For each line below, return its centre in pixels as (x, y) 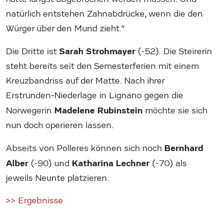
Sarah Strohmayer (97, 52)
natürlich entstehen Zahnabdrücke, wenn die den (104, 14)
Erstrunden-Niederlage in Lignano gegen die (95, 96)
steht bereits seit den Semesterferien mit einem (102, 66)
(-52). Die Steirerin (174, 52)
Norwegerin (30, 111)
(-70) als (168, 164)
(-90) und (50, 164)
